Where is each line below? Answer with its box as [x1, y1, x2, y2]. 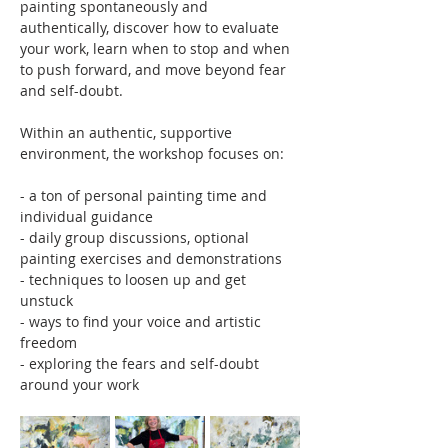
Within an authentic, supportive [20, 122, 236, 142]
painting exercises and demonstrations [20, 248, 282, 268]
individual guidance [20, 206, 153, 226]
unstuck [20, 290, 73, 310]
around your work [20, 374, 139, 394]
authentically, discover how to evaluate [20, 17, 283, 37]
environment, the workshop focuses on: [20, 143, 284, 163]
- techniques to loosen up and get [20, 269, 250, 289]
